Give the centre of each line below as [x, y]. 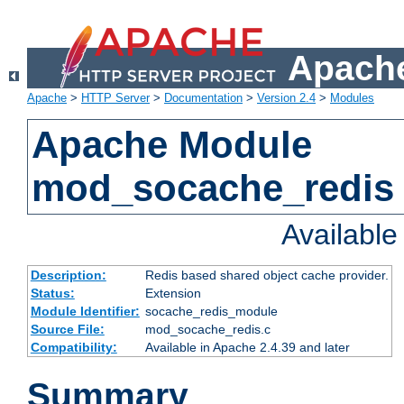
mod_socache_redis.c [207, 330]
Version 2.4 [286, 98]
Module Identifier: [85, 312]
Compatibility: [73, 348]
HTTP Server [115, 98]
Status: [52, 294]
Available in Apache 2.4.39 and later [247, 348]
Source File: [67, 330]
